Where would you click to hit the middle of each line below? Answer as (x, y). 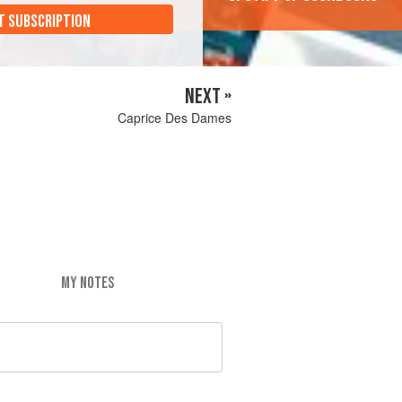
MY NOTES (87, 283)
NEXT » (208, 97)
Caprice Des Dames (175, 118)
